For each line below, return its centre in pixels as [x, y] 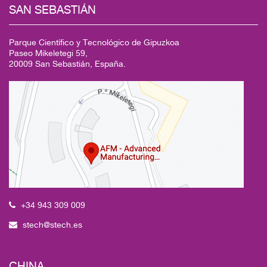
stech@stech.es [52, 224]
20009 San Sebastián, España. [67, 63]
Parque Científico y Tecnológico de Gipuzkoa [94, 42]
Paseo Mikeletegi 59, [48, 53]
